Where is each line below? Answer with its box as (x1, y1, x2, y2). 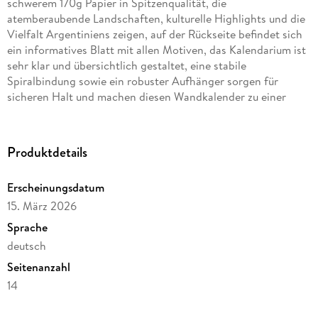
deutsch (6, 237, 46, 253)
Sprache (6, 219, 48, 235)
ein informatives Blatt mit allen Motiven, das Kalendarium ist (6, 41, 306, 57)
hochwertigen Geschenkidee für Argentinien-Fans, (6, 104, 256, 120)
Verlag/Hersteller (6, 298, 92, 314)
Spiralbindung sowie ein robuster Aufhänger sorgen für (6, 72, 278, 89)
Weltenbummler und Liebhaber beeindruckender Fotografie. (6, 119, 301, 136)
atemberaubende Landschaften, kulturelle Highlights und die (6, 10, 305, 26)
